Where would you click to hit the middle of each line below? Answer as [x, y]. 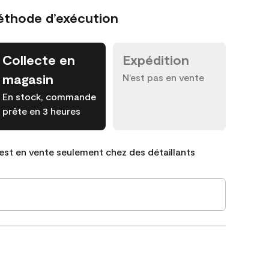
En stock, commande [49, 96]
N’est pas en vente [163, 77]
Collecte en [39, 59]
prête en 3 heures [41, 111]
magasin [28, 79]
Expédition [156, 59]
